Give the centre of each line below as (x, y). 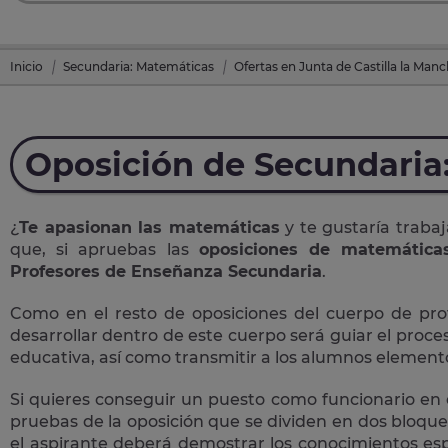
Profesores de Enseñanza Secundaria (166, 271)
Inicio (26, 66)
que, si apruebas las (104, 249)
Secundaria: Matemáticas (138, 66)
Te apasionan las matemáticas (149, 227)
